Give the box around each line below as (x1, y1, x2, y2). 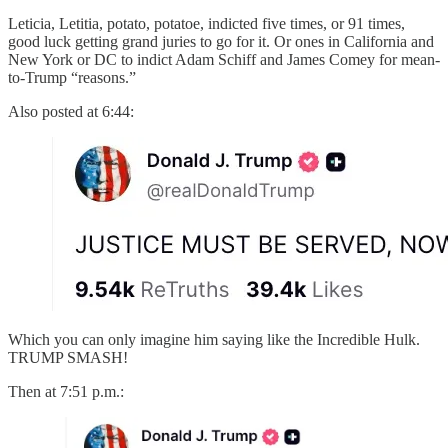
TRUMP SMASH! (8, 349, 128, 367)
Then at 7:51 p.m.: (8, 383, 124, 401)
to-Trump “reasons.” (8, 69, 136, 87)
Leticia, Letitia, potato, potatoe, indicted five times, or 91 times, (8, 15, 405, 33)
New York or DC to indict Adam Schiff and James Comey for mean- (8, 51, 440, 69)
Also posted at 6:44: (8, 103, 134, 121)
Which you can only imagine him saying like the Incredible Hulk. (8, 331, 420, 349)
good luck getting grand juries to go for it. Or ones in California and (8, 33, 434, 51)
